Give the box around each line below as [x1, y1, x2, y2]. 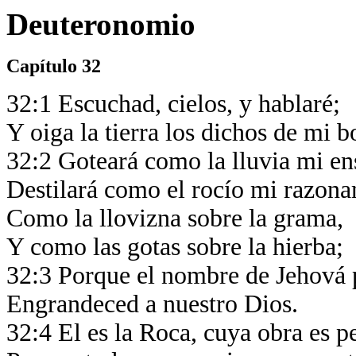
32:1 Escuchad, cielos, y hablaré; [6, 90, 346, 118]
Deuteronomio [6, 7, 195, 41]
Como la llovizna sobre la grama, [6, 204, 350, 232]
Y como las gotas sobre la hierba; [6, 233, 350, 261]
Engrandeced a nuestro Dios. [6, 290, 304, 318]
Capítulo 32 [6, 55, 101, 76]
